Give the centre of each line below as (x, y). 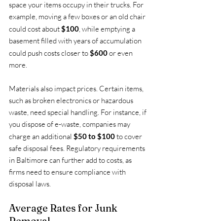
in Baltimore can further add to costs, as (71, 160)
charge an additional (41, 136)
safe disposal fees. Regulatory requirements (78, 148)
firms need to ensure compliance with (68, 172)
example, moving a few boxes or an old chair (78, 16)
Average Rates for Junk (64, 208)
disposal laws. (30, 184)
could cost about (35, 29)
